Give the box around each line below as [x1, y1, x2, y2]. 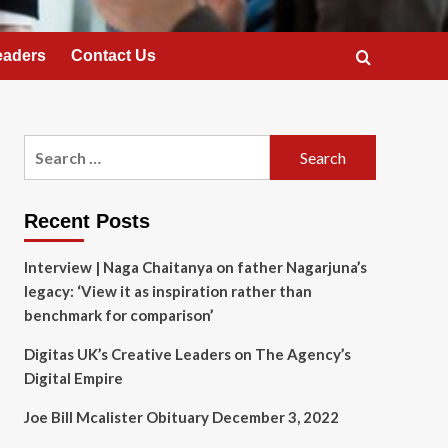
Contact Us [71, 47, 156, 64]
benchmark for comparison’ [23, 306, 213, 324]
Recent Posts [23, 210, 150, 232]
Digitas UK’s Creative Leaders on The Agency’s [23, 345, 351, 363]
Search [22, 137, 74, 156]
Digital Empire [23, 369, 123, 387]
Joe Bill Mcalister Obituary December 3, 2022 [23, 408, 339, 426]
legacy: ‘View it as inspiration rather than [23, 282, 312, 300]
